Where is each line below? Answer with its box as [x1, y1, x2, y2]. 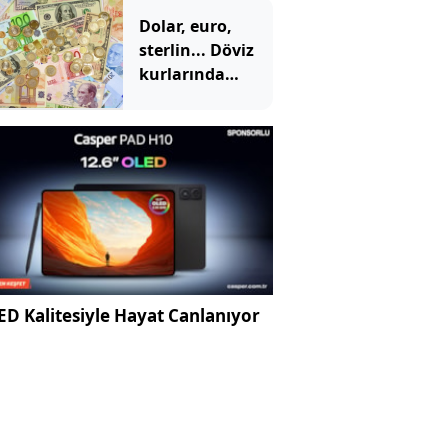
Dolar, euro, [138, 14, 232, 37]
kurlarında [138, 62, 225, 85]
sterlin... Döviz [138, 38, 254, 61]
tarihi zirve [138, 86, 226, 109]
